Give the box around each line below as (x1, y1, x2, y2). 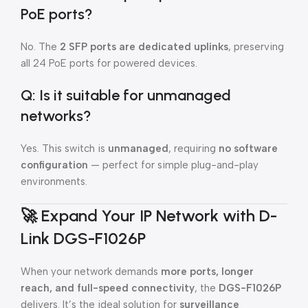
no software (219, 142, 278, 155)
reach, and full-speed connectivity (21, 282, 195, 294)
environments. (21, 175, 87, 188)
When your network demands (21, 265, 161, 278)
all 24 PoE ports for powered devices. (21, 57, 197, 69)
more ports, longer (161, 265, 254, 278)
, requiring (168, 142, 219, 155)
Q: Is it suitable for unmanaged (21, 86, 231, 104)
